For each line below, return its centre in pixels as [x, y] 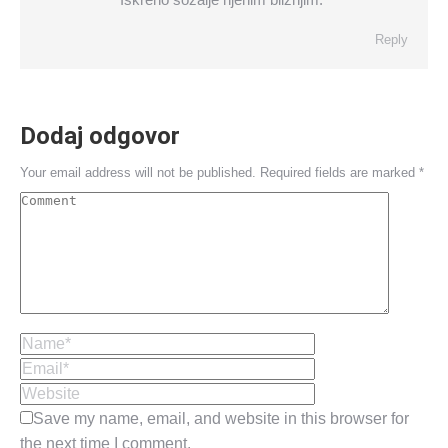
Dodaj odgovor [100, 136]
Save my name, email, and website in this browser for [221, 418]
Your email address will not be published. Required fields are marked [219, 172]
